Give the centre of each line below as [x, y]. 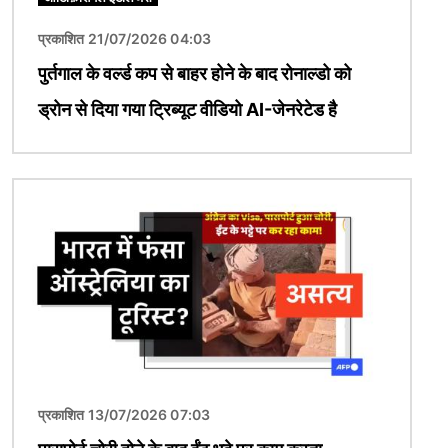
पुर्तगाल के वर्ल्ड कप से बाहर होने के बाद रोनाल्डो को [194, 73]
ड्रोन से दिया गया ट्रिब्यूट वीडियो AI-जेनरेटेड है [187, 109]
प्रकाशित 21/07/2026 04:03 [124, 38]
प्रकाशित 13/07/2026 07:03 [124, 414]
